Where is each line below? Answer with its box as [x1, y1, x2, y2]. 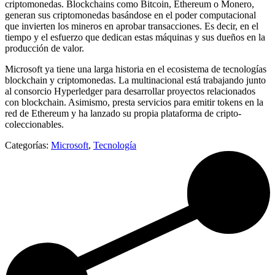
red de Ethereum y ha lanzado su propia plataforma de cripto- [5, 107, 241, 118]
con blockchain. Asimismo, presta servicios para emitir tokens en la [5, 96, 263, 107]
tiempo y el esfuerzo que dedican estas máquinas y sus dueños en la [5, 31, 265, 42]
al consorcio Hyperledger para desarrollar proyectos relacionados [5, 85, 255, 96]
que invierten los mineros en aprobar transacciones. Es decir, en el [5, 20, 258, 31]
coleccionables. [5, 118, 64, 130]
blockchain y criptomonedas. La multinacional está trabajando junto [5, 74, 266, 85]
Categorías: [5, 139, 51, 150]
